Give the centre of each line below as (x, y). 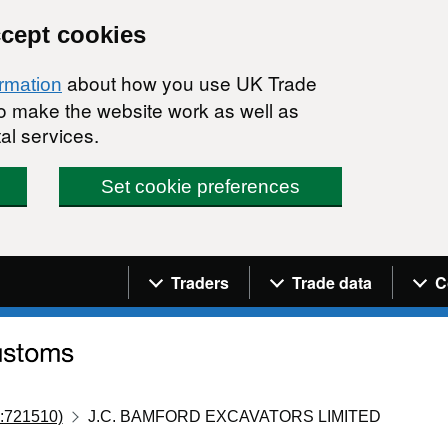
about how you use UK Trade (189, 82)
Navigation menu (215, 270)
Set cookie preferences (201, 186)
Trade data (332, 282)
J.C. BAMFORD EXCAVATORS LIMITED (235, 416)
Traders (200, 282)
